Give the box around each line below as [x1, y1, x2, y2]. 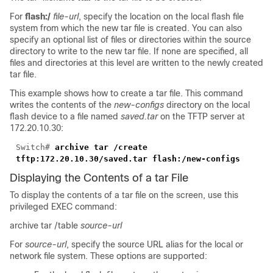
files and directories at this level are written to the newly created [10, 58, 263, 68]
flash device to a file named [10, 112, 121, 121]
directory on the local [164, 100, 250, 110]
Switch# [16, 143, 55, 152]
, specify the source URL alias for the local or [66, 239, 243, 249]
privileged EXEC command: [10, 202, 117, 211]
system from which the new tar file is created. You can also [10, 23, 242, 33]
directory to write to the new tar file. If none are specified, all [10, 46, 248, 56]
